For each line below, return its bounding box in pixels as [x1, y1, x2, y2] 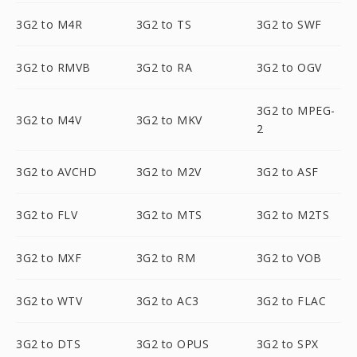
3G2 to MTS [135, 207, 202, 222]
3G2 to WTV [16, 293, 82, 308]
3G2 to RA [135, 60, 193, 75]
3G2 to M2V [135, 164, 202, 179]
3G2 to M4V [16, 112, 81, 127]
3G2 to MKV [135, 112, 202, 127]
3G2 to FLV [16, 207, 77, 222]
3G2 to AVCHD [16, 164, 96, 179]
